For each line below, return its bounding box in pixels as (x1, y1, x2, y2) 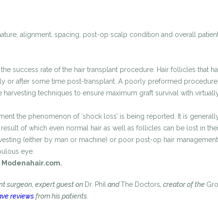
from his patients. (34, 192, 89, 200)
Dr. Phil (85, 181, 106, 188)
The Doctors (121, 181, 160, 188)
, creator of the (160, 181, 206, 188)
